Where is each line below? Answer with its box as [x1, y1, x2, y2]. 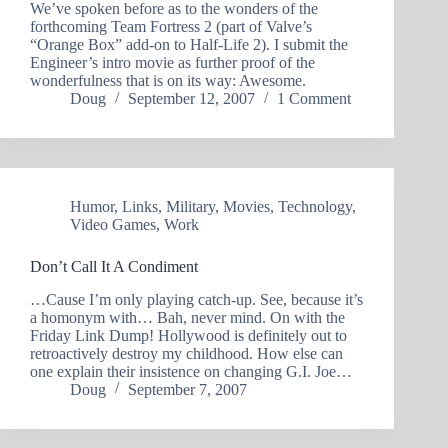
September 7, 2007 [128, 381, 247, 399]
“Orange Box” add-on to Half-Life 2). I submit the [30, 36, 348, 54]
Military [166, 198, 215, 216]
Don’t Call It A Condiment [30, 258, 198, 276]
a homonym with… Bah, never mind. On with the [30, 309, 345, 327]
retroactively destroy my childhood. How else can [30, 345, 343, 363]
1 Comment [277, 90, 351, 108]
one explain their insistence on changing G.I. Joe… [30, 363, 352, 381]
